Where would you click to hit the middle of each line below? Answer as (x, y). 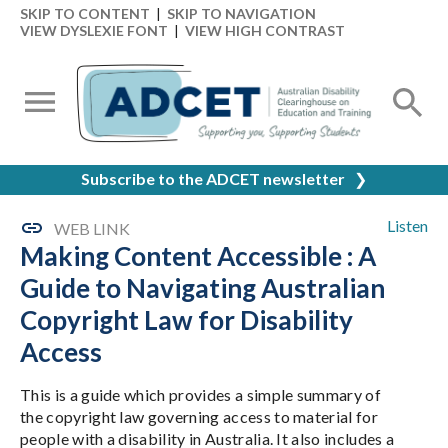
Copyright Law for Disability (186, 320)
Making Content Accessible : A (198, 256)
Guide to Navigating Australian (202, 288)
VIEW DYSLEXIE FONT (94, 30)
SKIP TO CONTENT (85, 13)
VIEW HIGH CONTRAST (265, 30)
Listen (407, 225)
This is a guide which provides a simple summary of (201, 394)
